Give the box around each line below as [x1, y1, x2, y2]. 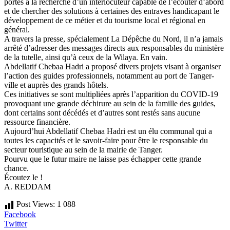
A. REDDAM [4, 182, 53, 191]
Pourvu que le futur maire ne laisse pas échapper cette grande [4, 154, 201, 163]
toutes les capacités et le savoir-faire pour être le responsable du [4, 136, 208, 145]
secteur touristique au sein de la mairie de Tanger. [4, 145, 163, 154]
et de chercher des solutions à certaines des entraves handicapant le [4, 6, 219, 15]
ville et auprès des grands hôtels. [4, 80, 108, 89]
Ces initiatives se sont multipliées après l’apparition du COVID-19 [4, 89, 218, 99]
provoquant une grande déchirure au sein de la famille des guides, [4, 99, 216, 108]
